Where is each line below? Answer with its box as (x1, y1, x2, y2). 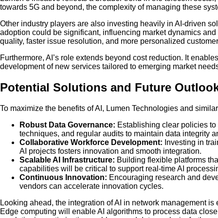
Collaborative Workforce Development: (19, 138, 163, 147)
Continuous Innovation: (19, 173, 107, 182)
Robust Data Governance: (19, 121, 115, 129)
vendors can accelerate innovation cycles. (19, 182, 163, 191)
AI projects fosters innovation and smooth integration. (19, 147, 201, 156)
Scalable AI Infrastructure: (19, 156, 115, 164)
